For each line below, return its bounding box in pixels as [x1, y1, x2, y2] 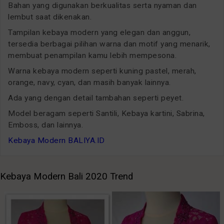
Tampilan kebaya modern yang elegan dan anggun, [8, 27, 190, 37]
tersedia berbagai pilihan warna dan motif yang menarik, [8, 39, 210, 48]
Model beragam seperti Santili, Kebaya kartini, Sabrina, [8, 108, 205, 118]
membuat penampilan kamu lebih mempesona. [8, 50, 176, 60]
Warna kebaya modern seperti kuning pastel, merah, [8, 66, 196, 75]
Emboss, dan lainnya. [8, 120, 83, 129]
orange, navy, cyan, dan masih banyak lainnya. [8, 77, 171, 87]
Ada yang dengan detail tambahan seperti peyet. [8, 93, 183, 102]
